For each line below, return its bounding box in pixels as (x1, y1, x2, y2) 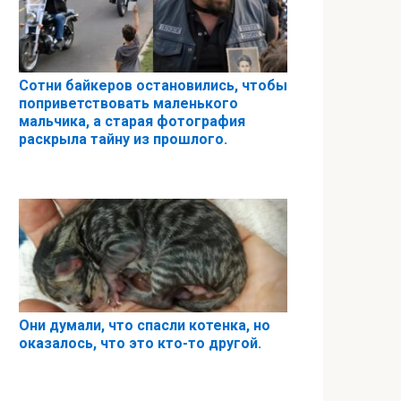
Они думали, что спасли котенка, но (19, 316, 270, 334)
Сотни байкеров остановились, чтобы (19, 76, 287, 94)
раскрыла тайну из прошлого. (19, 130, 227, 148)
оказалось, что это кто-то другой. (19, 334, 261, 352)
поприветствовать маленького (19, 94, 238, 112)
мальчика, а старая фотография (19, 112, 245, 130)
